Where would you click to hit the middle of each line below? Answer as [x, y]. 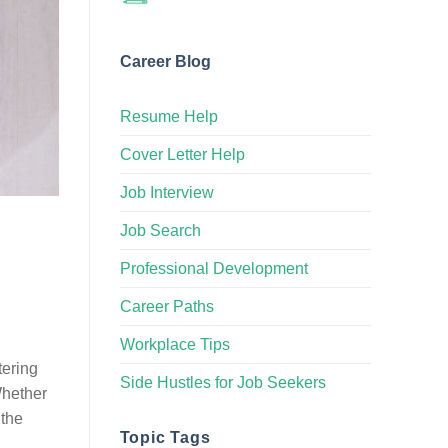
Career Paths [166, 306]
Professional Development [213, 268]
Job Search [160, 230]
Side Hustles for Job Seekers [222, 382]
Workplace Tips [174, 344]
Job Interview [166, 192]
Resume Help [168, 116]
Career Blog [165, 61]
